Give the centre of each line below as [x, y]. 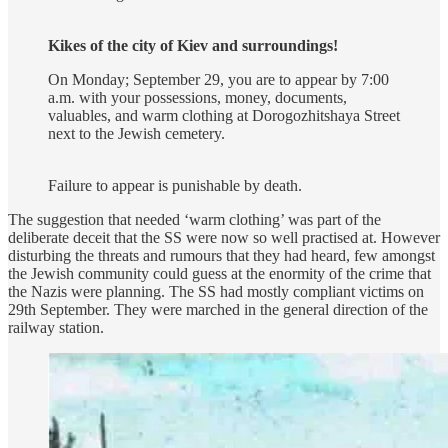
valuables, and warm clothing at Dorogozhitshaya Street [224, 115]
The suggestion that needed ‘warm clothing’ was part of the [194, 219]
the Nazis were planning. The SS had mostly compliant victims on [216, 291]
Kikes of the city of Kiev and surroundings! [193, 45]
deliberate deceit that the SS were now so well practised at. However [224, 237]
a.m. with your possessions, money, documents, [197, 97]
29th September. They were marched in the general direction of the [218, 309]
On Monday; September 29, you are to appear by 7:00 [218, 79]
